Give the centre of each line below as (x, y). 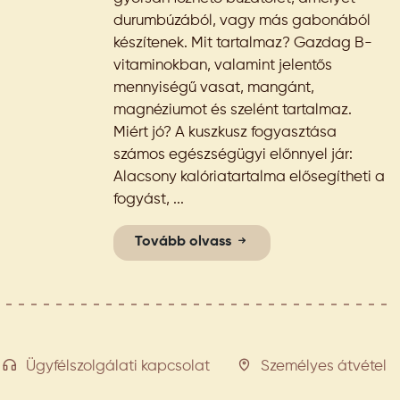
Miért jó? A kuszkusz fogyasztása (225, 133)
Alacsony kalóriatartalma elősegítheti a (249, 177)
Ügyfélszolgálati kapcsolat (118, 366)
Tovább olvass (185, 242)
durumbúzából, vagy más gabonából (242, 21)
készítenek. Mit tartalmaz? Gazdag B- (243, 43)
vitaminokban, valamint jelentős (223, 66)
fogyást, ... (149, 200)
